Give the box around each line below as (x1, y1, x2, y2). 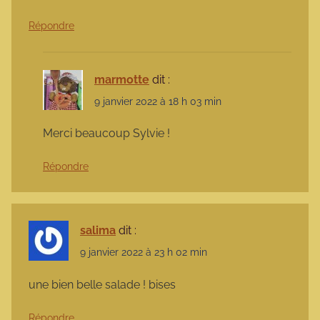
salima (80, 224, 116, 238)
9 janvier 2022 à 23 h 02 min (80, 246, 207, 259)
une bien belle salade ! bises (29, 277, 176, 291)
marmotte (94, 72, 149, 86)
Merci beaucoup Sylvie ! (43, 126, 170, 141)
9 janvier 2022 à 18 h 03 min (94, 96, 221, 108)
